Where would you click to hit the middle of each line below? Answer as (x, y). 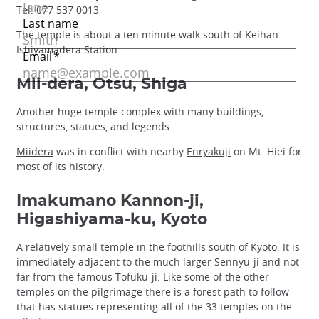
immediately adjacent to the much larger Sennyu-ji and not (158, 262)
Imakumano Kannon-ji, (110, 201)
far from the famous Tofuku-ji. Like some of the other (143, 277)
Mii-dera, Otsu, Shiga (102, 84)
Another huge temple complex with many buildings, (140, 111)
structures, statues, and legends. (94, 126)
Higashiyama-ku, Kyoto (112, 220)
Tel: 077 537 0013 (58, 9)
